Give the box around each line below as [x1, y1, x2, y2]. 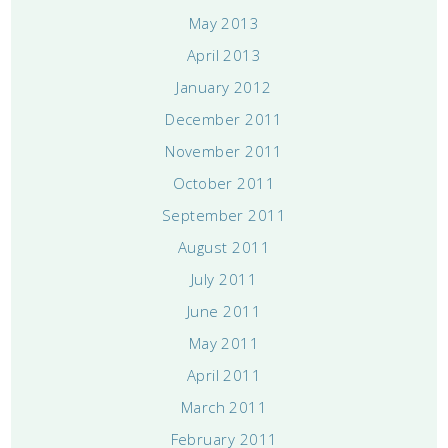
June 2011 [186, 300, 262, 321]
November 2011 [165, 140, 283, 161]
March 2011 [180, 396, 268, 417]
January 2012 [176, 76, 272, 97]
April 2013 [186, 44, 262, 65]
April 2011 [186, 364, 262, 385]
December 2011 [165, 108, 283, 129]
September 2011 [161, 204, 287, 225]
